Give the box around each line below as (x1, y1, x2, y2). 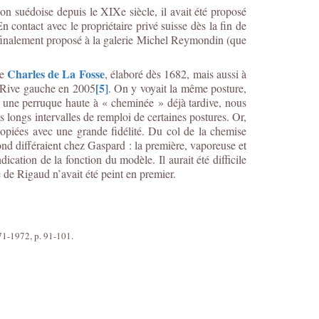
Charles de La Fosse (6, 66, 105, 82)
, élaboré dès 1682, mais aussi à (104, 66, 247, 81)
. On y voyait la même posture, (108, 80, 247, 95)
